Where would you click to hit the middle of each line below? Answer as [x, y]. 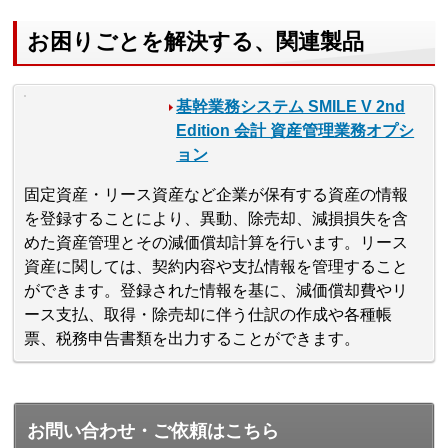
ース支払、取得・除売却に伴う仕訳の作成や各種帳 [208, 314]
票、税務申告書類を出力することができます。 [192, 338]
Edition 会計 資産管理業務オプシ [295, 130]
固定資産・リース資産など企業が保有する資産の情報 [216, 194]
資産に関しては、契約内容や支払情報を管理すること [216, 266]
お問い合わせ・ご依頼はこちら [153, 430]
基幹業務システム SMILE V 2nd [291, 106]
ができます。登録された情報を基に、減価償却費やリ [216, 290]
